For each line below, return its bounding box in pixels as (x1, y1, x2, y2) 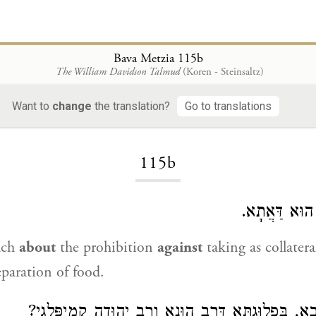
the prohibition (56, 238, 157, 257)
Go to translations (185, 99, 272, 113)
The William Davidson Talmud (55, 64, 180, 78)
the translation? (92, 99, 170, 113)
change (52, 99, 92, 113)
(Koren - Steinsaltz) (182, 64, 264, 78)
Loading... (135, 113, 181, 126)
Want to (12, 99, 52, 113)
